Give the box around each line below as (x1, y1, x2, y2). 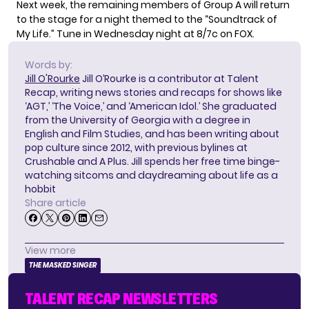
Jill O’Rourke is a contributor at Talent (80, 71, 259, 86)
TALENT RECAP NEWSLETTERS (25, 288, 218, 308)
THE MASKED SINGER (29, 259, 97, 270)
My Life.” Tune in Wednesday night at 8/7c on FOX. (17, 26, 255, 41)
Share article (25, 195, 86, 210)
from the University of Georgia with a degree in (25, 112, 250, 127)
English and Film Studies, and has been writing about (25, 126, 279, 141)
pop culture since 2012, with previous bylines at (25, 140, 248, 154)
